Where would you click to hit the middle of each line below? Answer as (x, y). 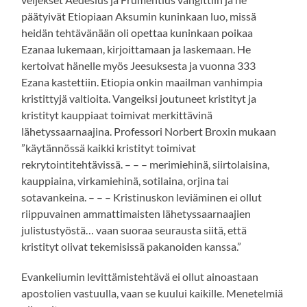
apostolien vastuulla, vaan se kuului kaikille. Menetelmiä (152, 293)
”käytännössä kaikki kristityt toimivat (109, 148)
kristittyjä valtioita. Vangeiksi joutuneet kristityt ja (139, 99)
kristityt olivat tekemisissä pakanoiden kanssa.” (132, 247)
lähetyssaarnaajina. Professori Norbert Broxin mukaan (149, 132)
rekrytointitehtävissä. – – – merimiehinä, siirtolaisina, (146, 164)
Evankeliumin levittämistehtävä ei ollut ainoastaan (140, 277)
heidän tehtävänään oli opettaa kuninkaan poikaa (137, 33)
